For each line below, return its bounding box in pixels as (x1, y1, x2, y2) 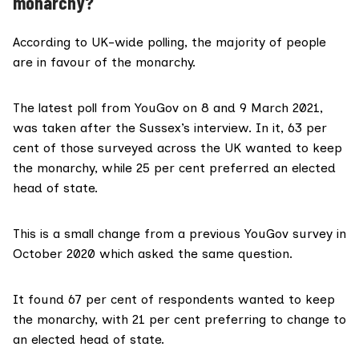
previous (189, 226, 240, 242)
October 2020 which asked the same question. (13, 246, 292, 262)
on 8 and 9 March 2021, (179, 100, 323, 116)
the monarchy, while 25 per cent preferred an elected (13, 160, 336, 176)
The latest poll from (13, 100, 135, 116)
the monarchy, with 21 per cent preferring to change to (13, 312, 346, 328)
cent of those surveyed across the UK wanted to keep (13, 140, 342, 156)
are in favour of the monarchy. (13, 54, 196, 71)
